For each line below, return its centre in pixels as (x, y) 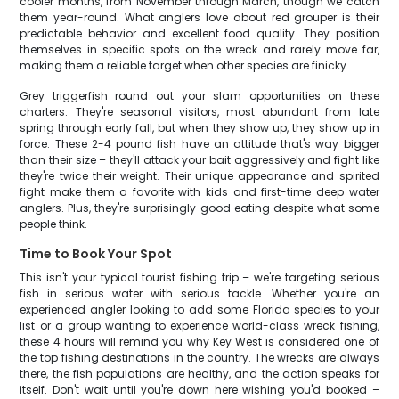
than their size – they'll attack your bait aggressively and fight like (199, 160)
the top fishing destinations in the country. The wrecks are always (199, 358)
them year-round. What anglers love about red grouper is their (199, 17)
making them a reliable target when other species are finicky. (185, 65)
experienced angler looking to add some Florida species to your (199, 309)
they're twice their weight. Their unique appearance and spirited (199, 176)
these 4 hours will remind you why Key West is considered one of (199, 342)
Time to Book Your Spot (96, 254)
